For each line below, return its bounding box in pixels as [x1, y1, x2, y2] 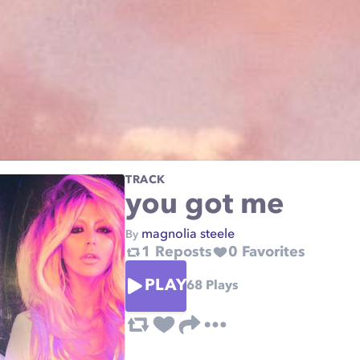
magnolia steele [141, 228, 235, 241]
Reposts [151, 245, 212, 260]
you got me [125, 191, 284, 220]
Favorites [238, 245, 305, 260]
